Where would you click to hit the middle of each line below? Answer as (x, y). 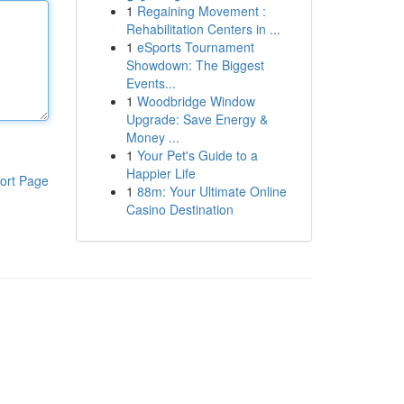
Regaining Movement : (201, 11)
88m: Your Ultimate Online (211, 191)
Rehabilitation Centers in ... (203, 29)
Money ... (152, 137)
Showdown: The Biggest (195, 65)
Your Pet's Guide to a (197, 155)
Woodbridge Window (196, 101)
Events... (151, 83)
